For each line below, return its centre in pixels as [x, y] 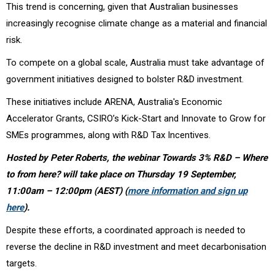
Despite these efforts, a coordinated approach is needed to [126, 230]
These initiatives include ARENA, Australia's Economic [114, 102]
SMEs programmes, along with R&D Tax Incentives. [108, 135]
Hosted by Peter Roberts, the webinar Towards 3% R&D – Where [137, 157]
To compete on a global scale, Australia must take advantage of [135, 62]
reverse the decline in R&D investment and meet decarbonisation [136, 246]
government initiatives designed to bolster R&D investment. [125, 79]
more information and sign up [188, 191]
